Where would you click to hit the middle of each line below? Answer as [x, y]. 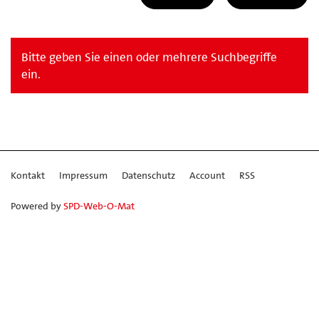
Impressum [83, 175]
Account [207, 175]
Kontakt [28, 175]
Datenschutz [148, 175]
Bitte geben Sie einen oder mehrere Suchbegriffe [149, 57]
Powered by [37, 205]
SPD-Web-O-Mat [99, 205]
